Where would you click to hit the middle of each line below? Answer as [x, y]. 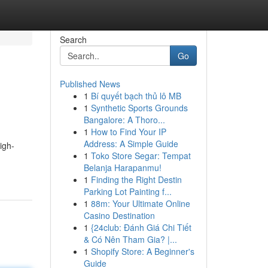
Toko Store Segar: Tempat [141, 156]
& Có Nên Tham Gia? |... [130, 239]
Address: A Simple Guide [131, 144]
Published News [90, 84]
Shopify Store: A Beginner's [142, 251]
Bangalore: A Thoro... [124, 120]
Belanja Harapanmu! [122, 167]
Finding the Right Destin [136, 179]
